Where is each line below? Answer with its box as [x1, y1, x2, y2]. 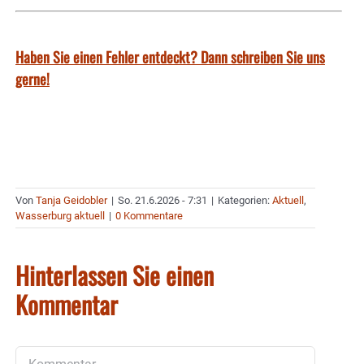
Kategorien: [218, 193, 272, 206]
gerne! [15, 67, 50, 89]
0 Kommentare [115, 209, 183, 222]
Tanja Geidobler [36, 193, 107, 206]
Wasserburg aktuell [15, 209, 105, 222]
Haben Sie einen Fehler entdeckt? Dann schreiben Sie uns [15, 45, 325, 67]
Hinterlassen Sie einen [15, 256, 214, 293]
